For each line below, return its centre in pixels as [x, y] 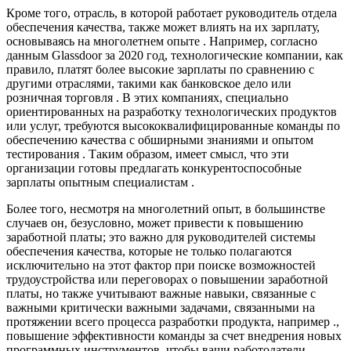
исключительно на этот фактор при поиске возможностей [161, 266]
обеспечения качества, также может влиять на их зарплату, [163, 27]
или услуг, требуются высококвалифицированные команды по [173, 126]
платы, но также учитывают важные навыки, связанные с [161, 294]
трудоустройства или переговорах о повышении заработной [167, 280]
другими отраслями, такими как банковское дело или [149, 84]
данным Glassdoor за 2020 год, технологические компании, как [175, 56]
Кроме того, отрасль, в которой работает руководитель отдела [172, 13]
